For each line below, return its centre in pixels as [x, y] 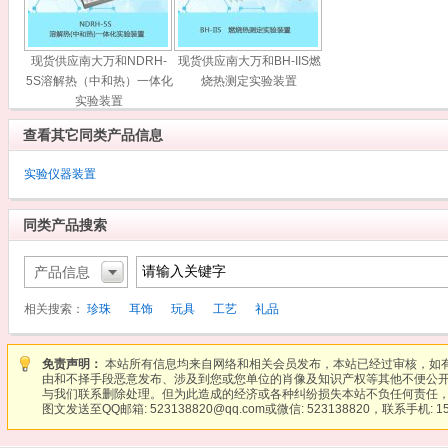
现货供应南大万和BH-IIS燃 [249, 61]
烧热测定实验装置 [249, 81]
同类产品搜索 [65, 225]
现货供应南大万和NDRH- [99, 61]
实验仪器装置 [60, 174]
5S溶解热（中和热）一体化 [99, 81]
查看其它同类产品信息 [93, 135]
